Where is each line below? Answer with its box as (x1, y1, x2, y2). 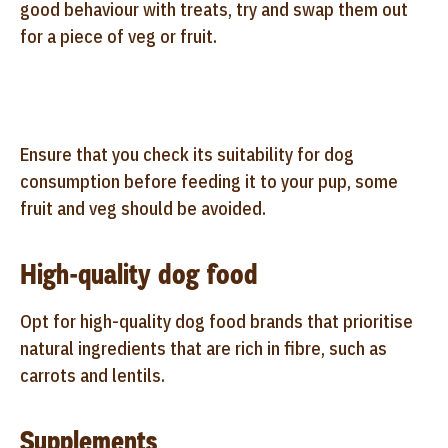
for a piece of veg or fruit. (20, 24, 221, 48)
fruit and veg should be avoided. (20, 196, 266, 220)
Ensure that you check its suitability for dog (20, 142, 354, 166)
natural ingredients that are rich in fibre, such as (20, 336, 387, 360)
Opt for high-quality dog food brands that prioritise (20, 309, 413, 333)
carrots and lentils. (20, 363, 165, 387)
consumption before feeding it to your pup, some (20, 169, 398, 193)
